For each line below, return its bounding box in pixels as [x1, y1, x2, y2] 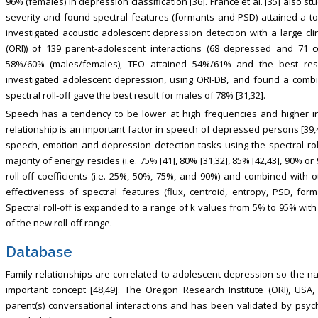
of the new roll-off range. [5, 216, 112, 229]
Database [5, 243, 72, 261]
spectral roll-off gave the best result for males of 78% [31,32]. [5, 88, 265, 102]
